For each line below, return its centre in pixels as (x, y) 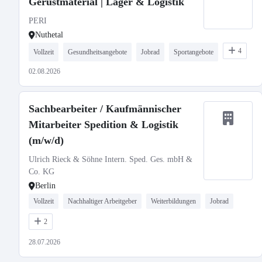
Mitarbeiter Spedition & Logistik (104, 125)
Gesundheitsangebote (97, 52)
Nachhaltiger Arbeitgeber (102, 201)
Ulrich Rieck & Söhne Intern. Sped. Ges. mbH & (111, 159)
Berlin (45, 186)
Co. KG (42, 172)
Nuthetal (49, 35)
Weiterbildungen (173, 201)
